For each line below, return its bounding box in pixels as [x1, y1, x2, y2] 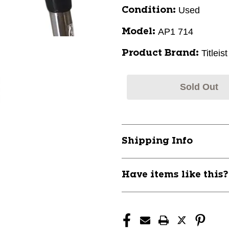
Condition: [122, 6, 176, 15]
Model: [122, 27, 155, 36]
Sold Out [179, 82, 218, 92]
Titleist [201, 48, 227, 58]
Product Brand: [122, 49, 199, 58]
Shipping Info [122, 136, 193, 146]
